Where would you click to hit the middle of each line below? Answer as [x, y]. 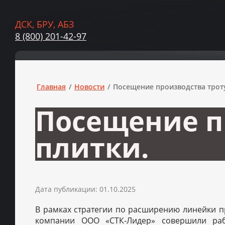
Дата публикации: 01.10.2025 [85, 189]
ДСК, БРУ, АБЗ [44, 24]
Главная [51, 87]
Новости [89, 87]
